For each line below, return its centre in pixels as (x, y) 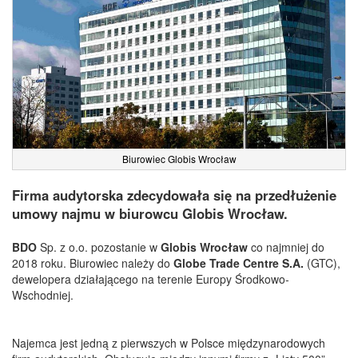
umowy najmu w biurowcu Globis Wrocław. (150, 213)
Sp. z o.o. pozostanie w (100, 247)
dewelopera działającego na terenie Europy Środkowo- (151, 278)
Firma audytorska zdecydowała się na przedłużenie (174, 195)
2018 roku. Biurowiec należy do (93, 263)
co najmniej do (288, 247)
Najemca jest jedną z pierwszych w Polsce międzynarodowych (169, 342)
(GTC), (324, 263)
